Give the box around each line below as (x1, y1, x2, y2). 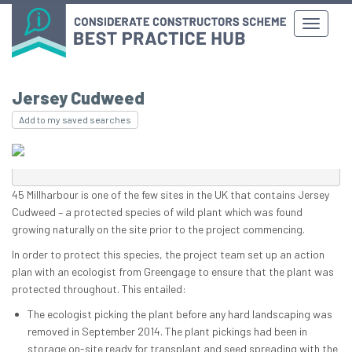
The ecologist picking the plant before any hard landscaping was (27, 307, 332, 321)
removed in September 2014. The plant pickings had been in (27, 324, 307, 339)
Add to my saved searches (19, 114, 131, 126)
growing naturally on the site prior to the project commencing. (12, 222, 305, 236)
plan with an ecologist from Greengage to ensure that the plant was (12, 265, 334, 279)
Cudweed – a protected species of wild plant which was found (12, 205, 302, 219)
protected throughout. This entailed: (12, 282, 186, 296)
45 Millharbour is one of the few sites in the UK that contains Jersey (12, 188, 329, 202)
